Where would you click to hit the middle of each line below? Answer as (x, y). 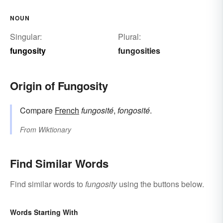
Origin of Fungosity (59, 85)
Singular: (26, 36)
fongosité (134, 110)
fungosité (97, 110)
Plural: (129, 36)
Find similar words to (48, 184)
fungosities (139, 50)
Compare (37, 110)
